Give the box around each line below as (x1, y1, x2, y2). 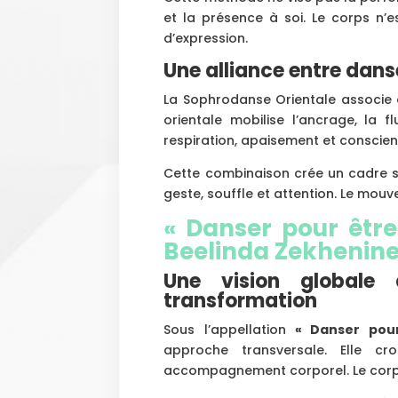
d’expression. (163, 28, 249, 47)
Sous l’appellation (163, 320, 296, 338)
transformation (163, 286, 318, 314)
